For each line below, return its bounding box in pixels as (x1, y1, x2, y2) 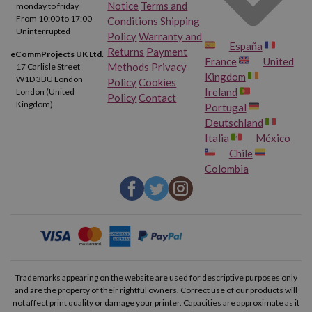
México (255, 131, 290, 144)
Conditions (107, 14, 159, 27)
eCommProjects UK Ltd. (10, 49, 104, 60)
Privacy (151, 60, 187, 73)
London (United (15, 86, 75, 97)
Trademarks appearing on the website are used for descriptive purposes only (15, 272, 297, 283)
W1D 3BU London (15, 74, 83, 85)
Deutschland (204, 116, 263, 129)
